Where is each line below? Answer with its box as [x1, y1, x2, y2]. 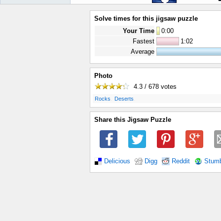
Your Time [123, 27, 154, 35]
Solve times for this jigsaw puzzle [94, 15, 198, 22]
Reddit [172, 157, 190, 165]
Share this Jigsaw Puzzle [94, 116, 171, 124]
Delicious [104, 157, 130, 165]
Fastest [133, 37, 154, 45]
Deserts [114, 96, 134, 102]
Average [131, 48, 154, 55]
